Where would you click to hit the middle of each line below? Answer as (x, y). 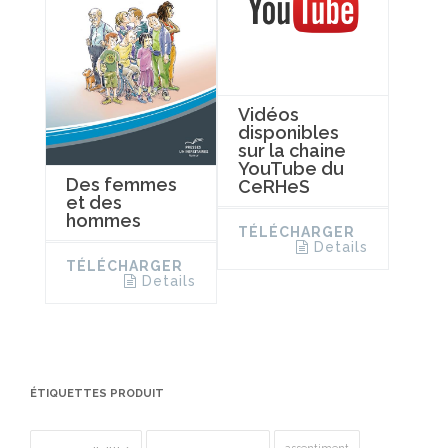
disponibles (288, 132)
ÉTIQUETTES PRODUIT (97, 393)
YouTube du (290, 168)
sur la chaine (291, 150)
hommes (103, 221)
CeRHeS (273, 186)
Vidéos (268, 114)
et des (94, 203)
